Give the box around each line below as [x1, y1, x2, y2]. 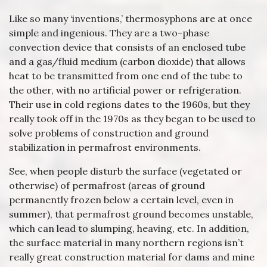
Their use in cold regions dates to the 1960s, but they [9, 98, 250, 110]
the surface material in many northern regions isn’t [9, 237, 244, 249]
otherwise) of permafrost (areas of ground [9, 179, 205, 191]
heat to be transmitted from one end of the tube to [9, 70, 243, 82]
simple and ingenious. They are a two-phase [9, 27, 209, 39]
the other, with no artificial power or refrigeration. [9, 84, 241, 96]
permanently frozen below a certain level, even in [9, 194, 234, 206]
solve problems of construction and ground [9, 127, 209, 139]
